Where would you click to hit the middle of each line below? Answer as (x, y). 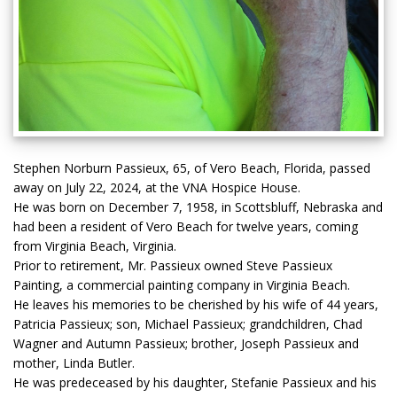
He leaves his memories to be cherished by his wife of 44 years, (196, 304)
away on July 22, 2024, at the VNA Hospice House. (157, 187)
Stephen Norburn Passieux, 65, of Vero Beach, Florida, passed (192, 167)
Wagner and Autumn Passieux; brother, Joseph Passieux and (186, 343)
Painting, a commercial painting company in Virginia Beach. (182, 284)
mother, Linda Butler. (74, 362)
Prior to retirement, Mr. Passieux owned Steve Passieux (173, 265)
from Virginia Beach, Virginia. (95, 245)
